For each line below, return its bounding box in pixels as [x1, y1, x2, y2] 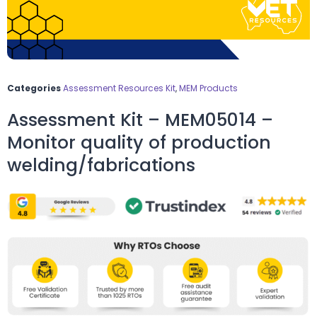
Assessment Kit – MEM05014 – [7, 107, 273, 132]
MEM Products [179, 81, 238, 94]
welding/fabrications [7, 152, 195, 178]
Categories [7, 81, 61, 94]
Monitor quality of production [7, 129, 271, 155]
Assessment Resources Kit [63, 81, 175, 94]
